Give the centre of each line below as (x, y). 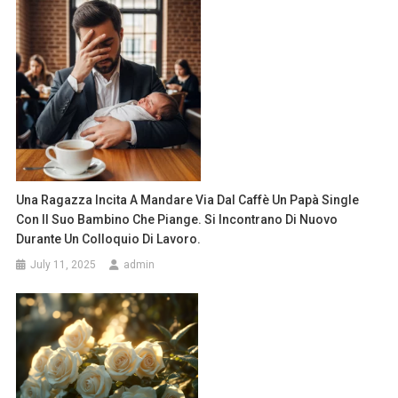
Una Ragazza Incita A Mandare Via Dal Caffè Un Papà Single (188, 200)
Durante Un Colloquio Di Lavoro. (109, 239)
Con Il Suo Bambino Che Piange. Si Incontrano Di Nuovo (177, 220)
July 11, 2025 (64, 265)
